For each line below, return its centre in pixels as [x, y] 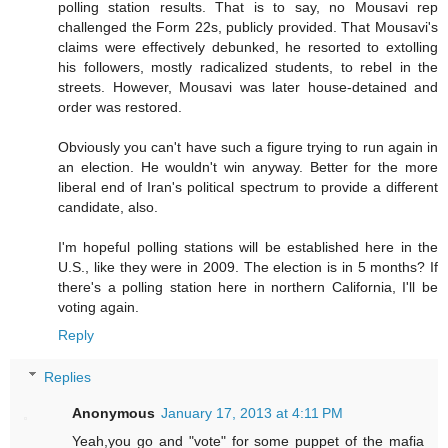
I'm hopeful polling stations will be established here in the [248, 246]
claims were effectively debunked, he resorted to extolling [248, 46]
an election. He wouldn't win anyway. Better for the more [248, 166]
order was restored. [120, 106]
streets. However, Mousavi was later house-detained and [248, 86]
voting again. [98, 306]
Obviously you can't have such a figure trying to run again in [248, 146]
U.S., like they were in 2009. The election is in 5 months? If [248, 266]
